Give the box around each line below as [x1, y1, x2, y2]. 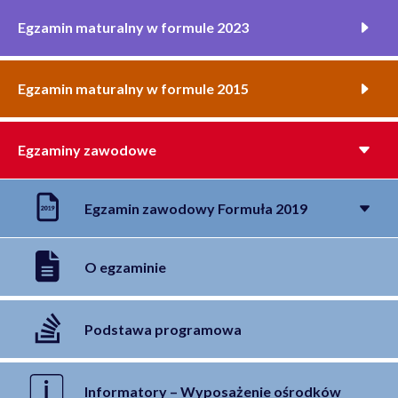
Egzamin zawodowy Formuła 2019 [84, 199, 307, 217]
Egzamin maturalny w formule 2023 [18, 19, 249, 36]
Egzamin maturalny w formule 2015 [18, 80, 249, 98]
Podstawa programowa [84, 320, 242, 338]
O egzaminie [84, 258, 166, 275]
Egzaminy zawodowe [18, 141, 156, 159]
